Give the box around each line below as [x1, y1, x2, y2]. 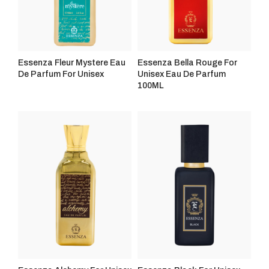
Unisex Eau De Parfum [138, 70, 226, 79]
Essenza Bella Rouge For [138, 58, 237, 68]
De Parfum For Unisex [18, 70, 104, 79]
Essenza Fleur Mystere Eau [18, 58, 125, 68]
